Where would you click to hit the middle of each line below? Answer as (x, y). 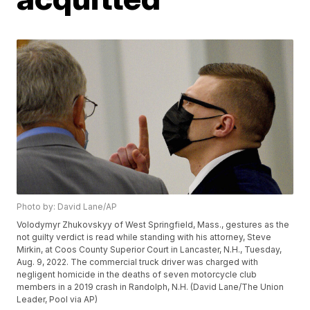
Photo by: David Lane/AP (67, 207)
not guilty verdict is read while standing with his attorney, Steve (144, 237)
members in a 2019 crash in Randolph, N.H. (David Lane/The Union (151, 287)
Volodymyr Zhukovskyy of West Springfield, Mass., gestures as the (153, 225)
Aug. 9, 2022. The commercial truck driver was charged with (138, 262)
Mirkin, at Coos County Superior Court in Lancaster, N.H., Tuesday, (149, 250)
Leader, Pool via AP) (57, 300)
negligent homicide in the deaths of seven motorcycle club (137, 275)
